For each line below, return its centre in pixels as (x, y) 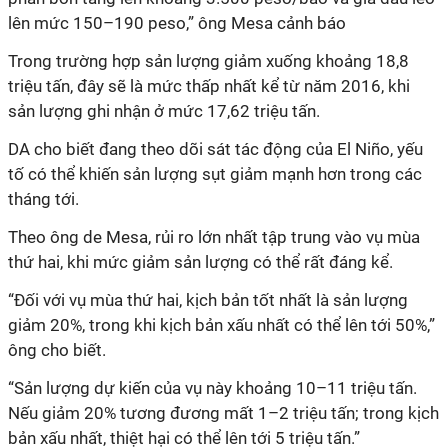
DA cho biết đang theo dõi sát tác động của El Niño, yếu (215, 148)
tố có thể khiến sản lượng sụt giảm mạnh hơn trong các (215, 173)
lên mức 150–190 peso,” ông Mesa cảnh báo (179, 22)
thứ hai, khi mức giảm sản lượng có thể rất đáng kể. (200, 261)
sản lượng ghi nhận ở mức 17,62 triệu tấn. (164, 110)
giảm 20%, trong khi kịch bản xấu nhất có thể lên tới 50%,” (221, 324)
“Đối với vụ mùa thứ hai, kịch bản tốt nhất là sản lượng (208, 299)
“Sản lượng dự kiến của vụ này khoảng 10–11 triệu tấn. (212, 387)
